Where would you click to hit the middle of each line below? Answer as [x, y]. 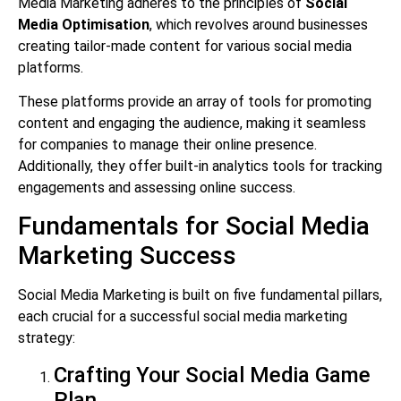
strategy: [47, 338]
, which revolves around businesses [259, 24]
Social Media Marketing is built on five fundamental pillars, [200, 295]
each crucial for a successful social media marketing [183, 317]
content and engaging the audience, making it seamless [192, 123]
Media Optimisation [84, 24]
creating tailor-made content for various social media [185, 46]
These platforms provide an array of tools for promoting [195, 101]
